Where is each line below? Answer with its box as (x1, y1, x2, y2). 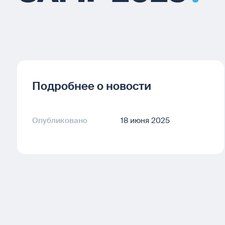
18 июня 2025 (121, 116, 170, 126)
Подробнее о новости (32, 79, 151, 93)
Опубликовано (32, 116, 87, 126)
